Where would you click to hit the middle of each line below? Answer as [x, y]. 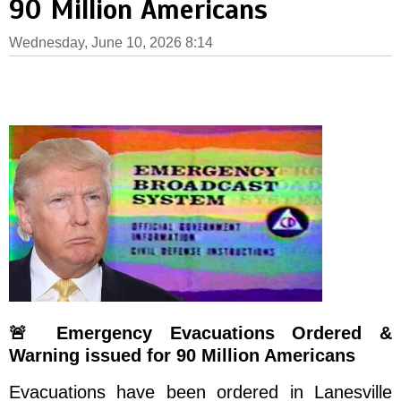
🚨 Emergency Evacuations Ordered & [200, 333]
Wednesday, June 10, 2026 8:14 [111, 43]
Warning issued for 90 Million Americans [182, 355]
